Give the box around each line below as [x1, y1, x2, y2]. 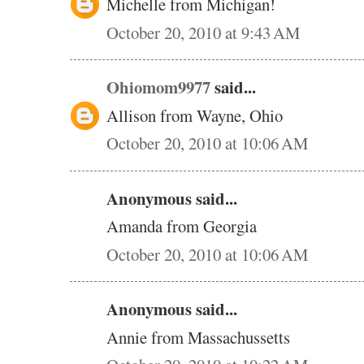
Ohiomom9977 [106, 75, 210, 100]
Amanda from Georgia [106, 214, 257, 238]
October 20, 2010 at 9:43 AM [106, 20, 300, 44]
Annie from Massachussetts [106, 325, 290, 349]
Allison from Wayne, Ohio [106, 103, 283, 127]
